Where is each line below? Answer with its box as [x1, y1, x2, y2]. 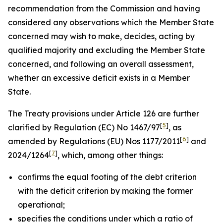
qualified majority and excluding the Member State [8, 45, 205, 55]
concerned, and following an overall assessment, [8, 59, 194, 69]
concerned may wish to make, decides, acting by [8, 31, 195, 41]
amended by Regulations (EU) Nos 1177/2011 [8, 136, 180, 146]
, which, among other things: [57, 150, 163, 160]
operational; [18, 200, 65, 210]
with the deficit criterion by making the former [18, 186, 193, 196]
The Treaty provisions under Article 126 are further [8, 109, 199, 118]
